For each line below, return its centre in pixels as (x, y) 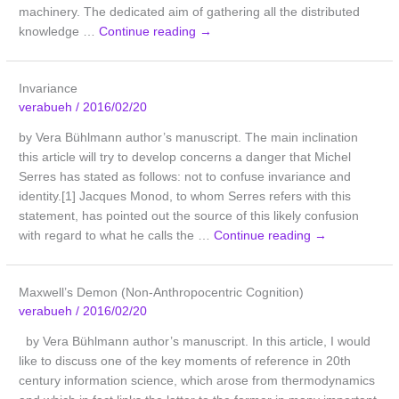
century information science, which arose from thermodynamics (197, 380)
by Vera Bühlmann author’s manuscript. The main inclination (189, 138)
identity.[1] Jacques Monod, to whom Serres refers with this (185, 197)
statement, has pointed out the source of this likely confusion (189, 216)
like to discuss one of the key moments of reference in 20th (185, 361)
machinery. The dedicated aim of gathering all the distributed (190, 12)
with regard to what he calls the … (117, 236)
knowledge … (59, 32)
